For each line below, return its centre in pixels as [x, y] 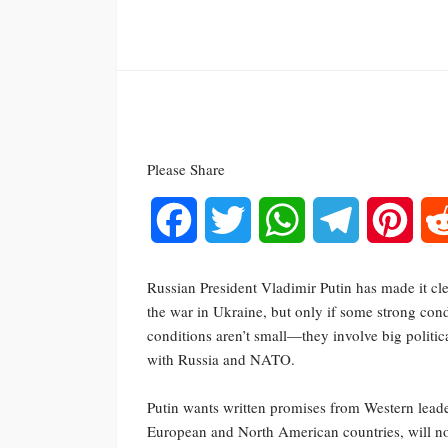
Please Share [186, 168]
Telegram [388, 219]
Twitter [273, 219]
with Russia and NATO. [221, 358]
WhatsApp [339, 219]
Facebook [227, 219]
